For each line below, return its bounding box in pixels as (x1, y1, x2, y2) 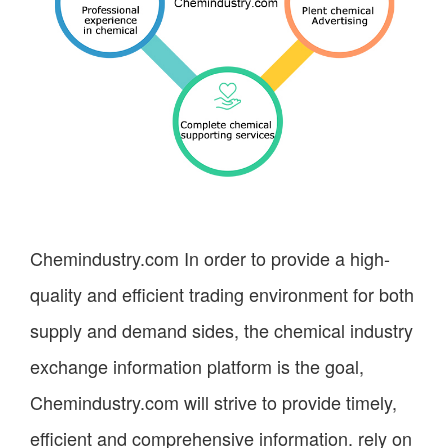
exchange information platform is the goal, (30, 353, 364, 380)
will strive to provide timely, (179, 389, 397, 416)
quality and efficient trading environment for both (30, 281, 414, 308)
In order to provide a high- (179, 245, 390, 272)
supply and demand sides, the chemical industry (30, 317, 413, 344)
